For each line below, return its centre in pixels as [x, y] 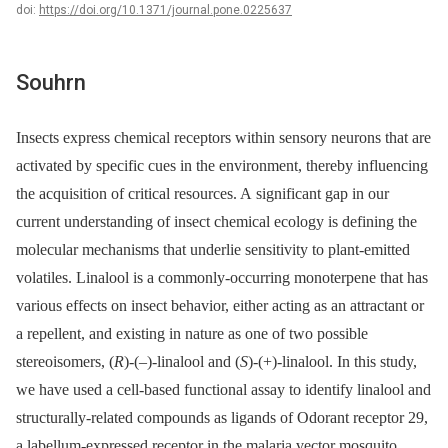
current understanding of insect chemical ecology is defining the [216, 222]
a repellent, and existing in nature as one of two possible [192, 334]
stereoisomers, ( [65, 362]
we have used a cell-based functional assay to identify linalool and [223, 390]
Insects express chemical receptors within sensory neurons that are [223, 138]
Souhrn [51, 82]
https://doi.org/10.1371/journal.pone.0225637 [165, 10]
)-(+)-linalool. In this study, [332, 362]
